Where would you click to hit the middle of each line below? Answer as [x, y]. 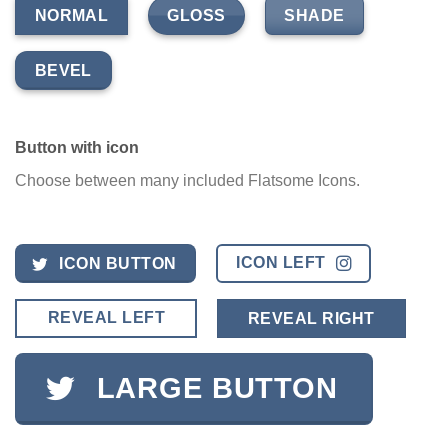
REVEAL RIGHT [311, 318]
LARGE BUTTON [217, 388]
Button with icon [77, 148]
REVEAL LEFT [106, 317]
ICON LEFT [281, 263]
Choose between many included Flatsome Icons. [187, 181]
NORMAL [71, 16]
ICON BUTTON [118, 264]
